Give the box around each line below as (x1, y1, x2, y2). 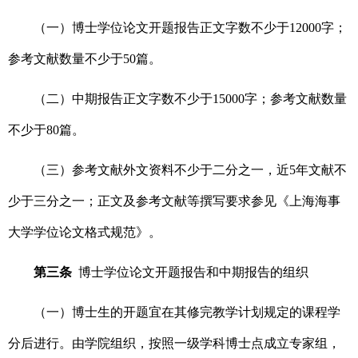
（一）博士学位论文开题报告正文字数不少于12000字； (34, 21, 347, 35)
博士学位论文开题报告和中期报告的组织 (78, 265, 308, 280)
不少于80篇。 (8, 123, 85, 137)
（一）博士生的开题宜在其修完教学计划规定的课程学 (34, 305, 340, 320)
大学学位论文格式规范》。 (8, 225, 161, 240)
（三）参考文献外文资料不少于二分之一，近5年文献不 (34, 163, 347, 177)
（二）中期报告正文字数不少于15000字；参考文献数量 (34, 92, 347, 106)
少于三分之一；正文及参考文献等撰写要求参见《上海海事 (8, 194, 340, 209)
